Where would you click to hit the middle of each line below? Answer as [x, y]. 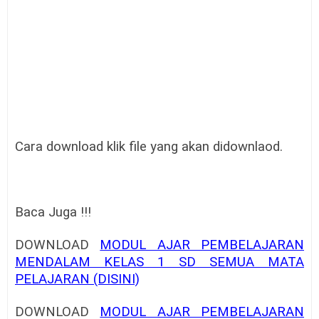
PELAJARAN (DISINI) [77, 279]
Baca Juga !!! [53, 213]
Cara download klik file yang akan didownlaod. [149, 147]
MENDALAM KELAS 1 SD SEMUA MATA [159, 262]
